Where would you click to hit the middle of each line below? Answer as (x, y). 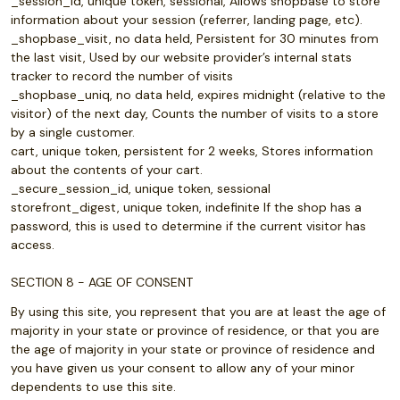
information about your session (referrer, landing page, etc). (187, 20)
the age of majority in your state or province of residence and (193, 349)
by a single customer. (73, 132)
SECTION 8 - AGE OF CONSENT (102, 282)
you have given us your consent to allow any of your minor (183, 368)
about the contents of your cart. (107, 170)
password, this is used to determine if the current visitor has (188, 226)
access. (33, 245)
